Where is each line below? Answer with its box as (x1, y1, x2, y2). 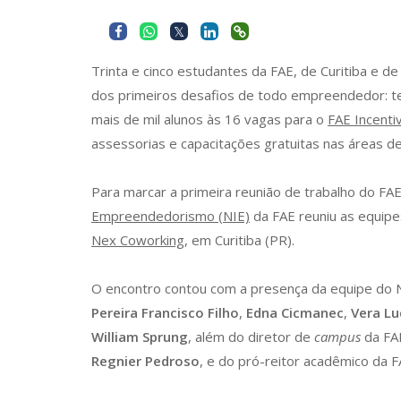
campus (314, 328, 361, 346)
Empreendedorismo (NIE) (91, 207, 250, 225)
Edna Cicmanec (246, 303, 344, 321)
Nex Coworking (91, 231, 184, 249)
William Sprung (91, 328, 188, 346)
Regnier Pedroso (91, 352, 200, 370)
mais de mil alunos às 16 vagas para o (91, 110, 328, 128)
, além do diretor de (188, 328, 314, 346)
